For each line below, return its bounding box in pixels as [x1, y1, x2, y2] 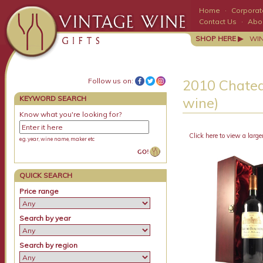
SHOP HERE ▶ [195, 34, 243, 43]
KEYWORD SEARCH [19, 94, 87, 103]
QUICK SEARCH [19, 171, 73, 180]
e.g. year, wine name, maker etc [19, 136, 95, 142]
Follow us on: [88, 76, 134, 85]
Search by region [19, 241, 78, 249]
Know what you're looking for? [19, 110, 122, 119]
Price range [19, 187, 59, 195]
